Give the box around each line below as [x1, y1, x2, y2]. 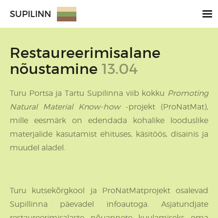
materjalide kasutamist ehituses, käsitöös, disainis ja [10, 129, 208, 139]
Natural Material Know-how [10, 102, 126, 111]
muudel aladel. [10, 143, 65, 152]
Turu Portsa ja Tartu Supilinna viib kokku [10, 89, 167, 98]
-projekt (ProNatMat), [126, 102, 208, 111]
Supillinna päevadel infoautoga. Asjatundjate [10, 200, 208, 209]
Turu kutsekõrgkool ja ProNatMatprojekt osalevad [10, 186, 208, 195]
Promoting [167, 89, 208, 98]
